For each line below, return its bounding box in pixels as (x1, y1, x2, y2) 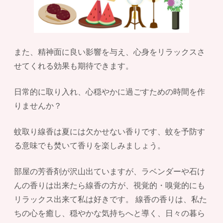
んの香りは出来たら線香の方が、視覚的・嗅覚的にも (14, 179, 205, 191)
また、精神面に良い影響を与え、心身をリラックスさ (14, 45, 205, 57)
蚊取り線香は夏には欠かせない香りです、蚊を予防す (14, 125, 205, 137)
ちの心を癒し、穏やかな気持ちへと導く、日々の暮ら (14, 207, 205, 219)
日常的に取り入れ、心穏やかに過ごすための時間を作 (14, 85, 205, 97)
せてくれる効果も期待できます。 (14, 59, 133, 71)
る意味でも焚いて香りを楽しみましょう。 (14, 139, 165, 151)
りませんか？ (14, 99, 62, 111)
